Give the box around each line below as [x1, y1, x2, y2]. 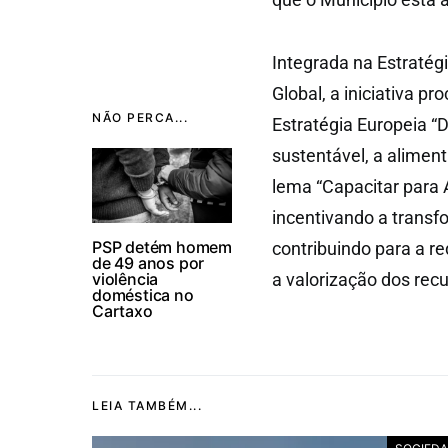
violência [92, 269, 159, 289]
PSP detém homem [92, 237, 233, 257]
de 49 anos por [92, 253, 205, 273]
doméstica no [92, 285, 194, 305]
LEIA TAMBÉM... [92, 398, 202, 413]
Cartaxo [92, 301, 153, 321]
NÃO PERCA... [92, 110, 188, 125]
